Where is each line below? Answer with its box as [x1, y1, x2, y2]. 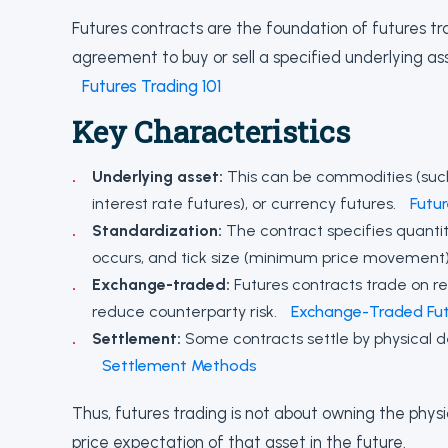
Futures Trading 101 [82, 76, 221, 96]
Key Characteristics [72, 112, 350, 151]
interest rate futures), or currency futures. [92, 194, 400, 213]
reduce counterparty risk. [92, 302, 281, 321]
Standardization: [92, 221, 222, 240]
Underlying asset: [92, 167, 223, 186]
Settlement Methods [102, 356, 257, 375]
